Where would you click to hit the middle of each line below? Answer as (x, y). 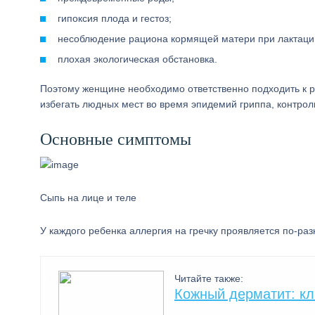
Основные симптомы (116, 139)
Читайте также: (209, 278)
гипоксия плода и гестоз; (115, 18)
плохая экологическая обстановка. (137, 59)
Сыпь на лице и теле (88, 198)
